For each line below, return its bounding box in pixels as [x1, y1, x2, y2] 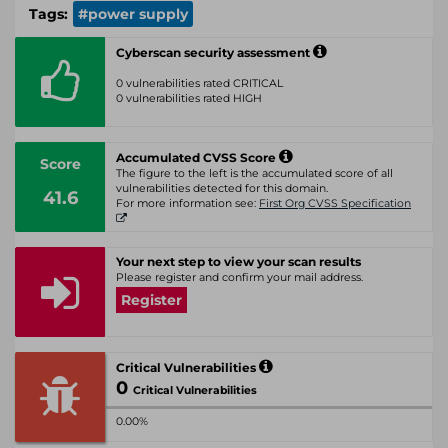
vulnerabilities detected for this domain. [116, 182, 328, 195]
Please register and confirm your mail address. [116, 271, 363, 284]
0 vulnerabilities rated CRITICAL [116, 77, 283, 90]
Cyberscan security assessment [116, 45, 313, 60]
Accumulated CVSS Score [116, 150, 279, 165]
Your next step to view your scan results [116, 254, 361, 269]
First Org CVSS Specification [259, 197, 411, 210]
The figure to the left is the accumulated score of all [116, 167, 393, 180]
